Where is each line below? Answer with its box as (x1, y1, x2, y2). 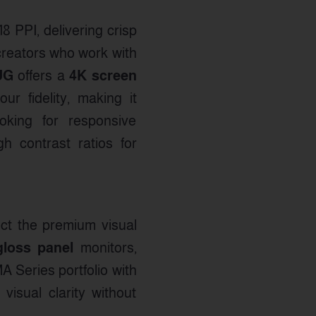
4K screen (69, 68, 137, 83)
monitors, (73, 240, 137, 255)
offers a (13, 68, 69, 83)
